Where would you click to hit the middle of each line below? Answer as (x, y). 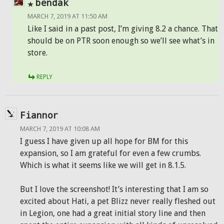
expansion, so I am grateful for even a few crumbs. (110, 153)
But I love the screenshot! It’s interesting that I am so (114, 189)
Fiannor (39, 115)
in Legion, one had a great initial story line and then (113, 213)
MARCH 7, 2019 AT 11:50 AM (67, 16)
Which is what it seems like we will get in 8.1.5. (103, 165)
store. (37, 53)
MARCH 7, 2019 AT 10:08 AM (60, 129)
